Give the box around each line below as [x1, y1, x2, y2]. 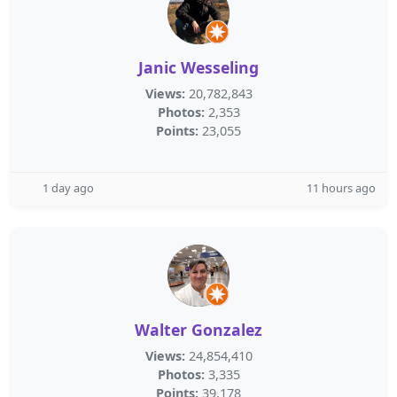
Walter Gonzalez [135, 319, 262, 340]
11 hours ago [307, 180, 376, 196]
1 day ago [43, 180, 94, 196]
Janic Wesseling [138, 57, 259, 78]
